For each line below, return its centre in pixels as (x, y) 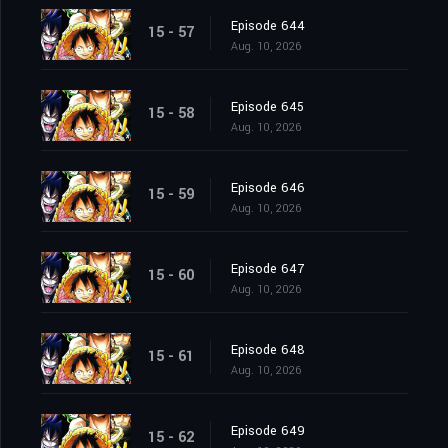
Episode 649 (268, 431)
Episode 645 (267, 107)
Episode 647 (267, 269)
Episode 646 (268, 188)
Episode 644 (268, 26)
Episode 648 (268, 350)
